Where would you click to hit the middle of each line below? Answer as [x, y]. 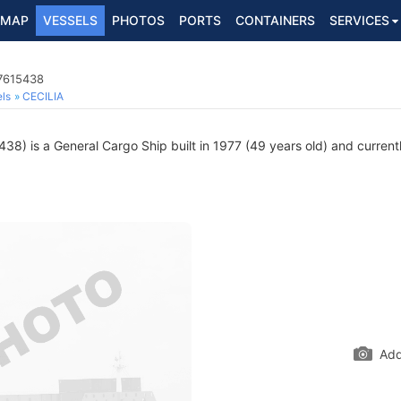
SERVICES [359, 20]
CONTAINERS [275, 20]
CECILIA [43, 96]
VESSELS [70, 20]
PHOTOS [138, 20]
